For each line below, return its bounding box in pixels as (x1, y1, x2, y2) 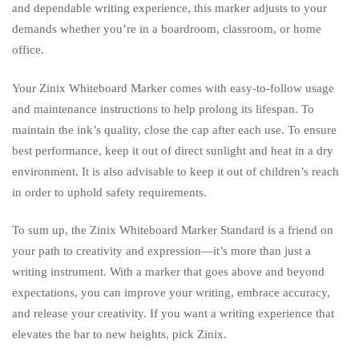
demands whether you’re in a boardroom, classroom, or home (12, 22, 321, 36)
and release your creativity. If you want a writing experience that (12, 306, 334, 320)
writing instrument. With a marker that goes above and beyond (12, 264, 325, 278)
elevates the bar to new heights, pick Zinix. (12, 327, 227, 341)
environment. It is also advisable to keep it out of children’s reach (12, 164, 339, 178)
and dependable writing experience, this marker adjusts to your (12, 2, 327, 15)
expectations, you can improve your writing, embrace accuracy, (12, 285, 330, 299)
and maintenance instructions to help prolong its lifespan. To (12, 102, 314, 115)
